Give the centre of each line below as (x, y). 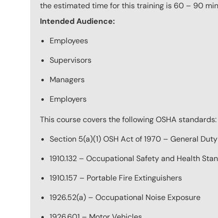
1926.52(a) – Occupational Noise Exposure (125, 197)
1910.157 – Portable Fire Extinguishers (116, 178)
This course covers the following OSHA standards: (128, 119)
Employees (69, 40)
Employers (68, 99)
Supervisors (71, 60)
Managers (67, 79)
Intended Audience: (77, 21)
